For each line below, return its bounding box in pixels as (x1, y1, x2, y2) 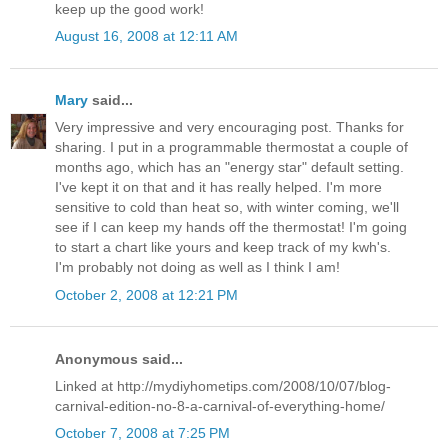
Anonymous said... (55, 350, 183, 367)
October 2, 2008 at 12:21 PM (55, 286, 238, 303)
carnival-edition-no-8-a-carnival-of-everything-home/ (55, 397, 385, 414)
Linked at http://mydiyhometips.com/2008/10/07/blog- (55, 377, 391, 394)
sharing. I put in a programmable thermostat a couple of (55, 139, 408, 156)
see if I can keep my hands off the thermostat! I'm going (55, 219, 407, 236)
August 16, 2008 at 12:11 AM (55, 27, 238, 44)
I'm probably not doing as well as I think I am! (55, 259, 340, 276)
